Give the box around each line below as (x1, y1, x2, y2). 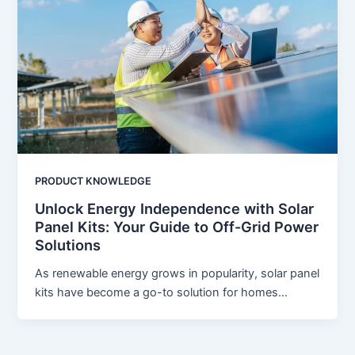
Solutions (35, 236, 101, 254)
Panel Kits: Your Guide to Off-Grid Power (35, 218, 319, 236)
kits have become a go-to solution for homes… (35, 285, 288, 300)
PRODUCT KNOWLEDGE (35, 174, 152, 187)
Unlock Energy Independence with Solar (35, 200, 315, 218)
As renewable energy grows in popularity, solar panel (35, 266, 320, 281)
